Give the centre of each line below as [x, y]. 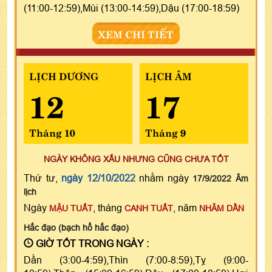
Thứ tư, [43, 178]
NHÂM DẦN [222, 208]
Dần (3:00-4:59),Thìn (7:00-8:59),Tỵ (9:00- [136, 260]
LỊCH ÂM [168, 75]
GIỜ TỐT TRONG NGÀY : [91, 243]
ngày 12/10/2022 [98, 178]
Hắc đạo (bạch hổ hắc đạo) [76, 227]
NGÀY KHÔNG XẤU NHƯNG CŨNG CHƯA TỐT [136, 159]
